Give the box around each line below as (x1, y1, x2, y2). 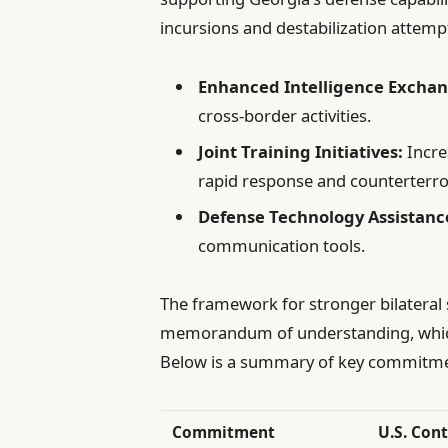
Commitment (172, 420, 276, 443)
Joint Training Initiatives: (198, 139, 404, 163)
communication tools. (198, 234, 366, 258)
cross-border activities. (198, 103, 372, 127)
